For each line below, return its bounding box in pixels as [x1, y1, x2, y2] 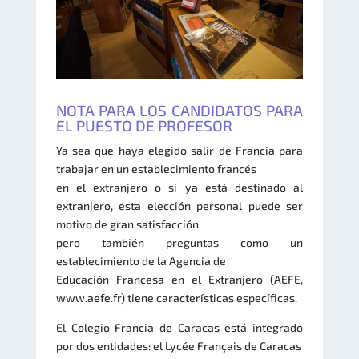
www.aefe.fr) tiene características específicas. [55, 290, 297, 305]
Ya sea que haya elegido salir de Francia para [55, 143, 304, 157]
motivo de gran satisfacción [55, 216, 199, 231]
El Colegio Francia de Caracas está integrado [55, 320, 304, 334]
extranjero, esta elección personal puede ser [55, 198, 304, 212]
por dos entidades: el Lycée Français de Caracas [55, 338, 301, 353]
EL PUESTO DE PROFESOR [55, 115, 232, 135]
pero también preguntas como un [55, 235, 304, 249]
